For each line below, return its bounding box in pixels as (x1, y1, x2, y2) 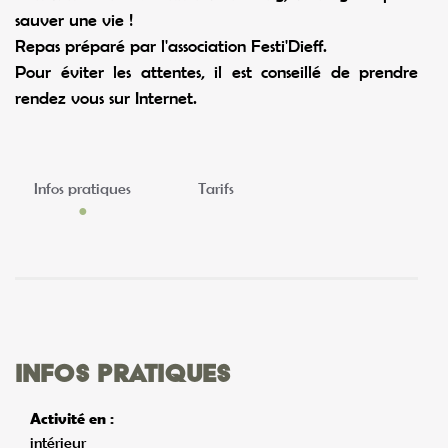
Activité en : (30, 409, 114, 428)
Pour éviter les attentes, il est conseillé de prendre (15, 61, 418, 82)
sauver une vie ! (15, 9, 133, 30)
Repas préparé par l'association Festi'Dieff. (15, 35, 327, 56)
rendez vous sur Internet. (15, 87, 197, 108)
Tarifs (198, 178, 235, 197)
